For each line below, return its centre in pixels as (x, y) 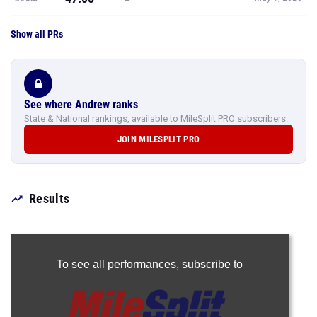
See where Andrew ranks (81, 104)
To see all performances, (119, 264)
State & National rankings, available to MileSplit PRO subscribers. (156, 119)
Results (50, 198)
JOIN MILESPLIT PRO (158, 139)
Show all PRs (37, 34)
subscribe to (212, 264)
